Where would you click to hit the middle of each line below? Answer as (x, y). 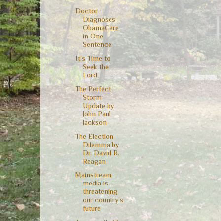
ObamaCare (101, 28)
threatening (100, 192)
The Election (94, 136)
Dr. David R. (101, 153)
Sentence (97, 45)
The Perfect (93, 89)
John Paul (96, 114)
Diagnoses (99, 19)
